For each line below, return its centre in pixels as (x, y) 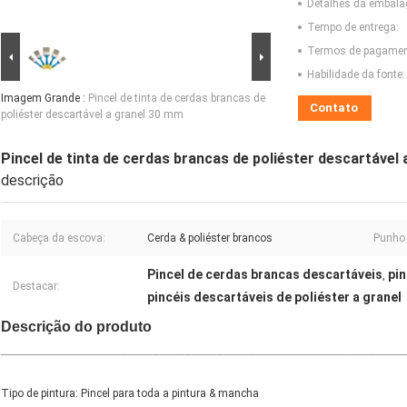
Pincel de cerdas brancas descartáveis (265, 275)
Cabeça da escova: (59, 238)
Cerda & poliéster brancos (210, 238)
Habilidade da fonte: (356, 75)
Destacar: (36, 287)
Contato (334, 108)
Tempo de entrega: (353, 28)
